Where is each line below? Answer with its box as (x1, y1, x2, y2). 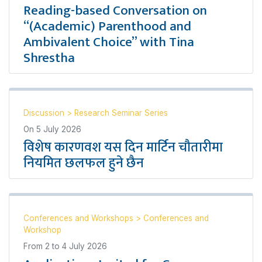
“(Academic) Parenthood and (23, 15, 191, 37)
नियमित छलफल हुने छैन (23, 152, 144, 174)
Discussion (23, 108, 67, 118)
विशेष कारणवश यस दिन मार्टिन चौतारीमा (23, 136, 223, 158)
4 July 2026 (62, 242, 107, 251)
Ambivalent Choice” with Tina (23, 31, 194, 53)
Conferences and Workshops (23, 213, 136, 223)
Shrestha (23, 47, 75, 69)
